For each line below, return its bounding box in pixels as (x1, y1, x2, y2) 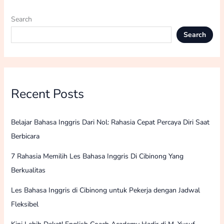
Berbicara (10, 131, 39, 141)
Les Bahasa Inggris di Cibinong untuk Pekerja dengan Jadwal (10, 185, 200, 195)
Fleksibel (10, 199, 38, 209)
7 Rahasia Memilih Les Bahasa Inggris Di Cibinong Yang (10, 151, 183, 161)
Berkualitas (10, 165, 45, 175)
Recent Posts (10, 85, 84, 103)
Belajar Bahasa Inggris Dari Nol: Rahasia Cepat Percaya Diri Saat (10, 117, 209, 127)
